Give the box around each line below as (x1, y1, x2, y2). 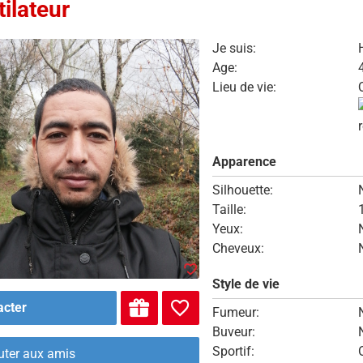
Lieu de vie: (211, 79, 276, 95)
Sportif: (211, 344, 254, 359)
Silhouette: (211, 182, 273, 198)
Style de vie (211, 276, 280, 292)
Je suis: (211, 41, 256, 56)
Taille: (211, 202, 246, 217)
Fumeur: (211, 305, 259, 320)
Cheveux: (211, 241, 264, 256)
